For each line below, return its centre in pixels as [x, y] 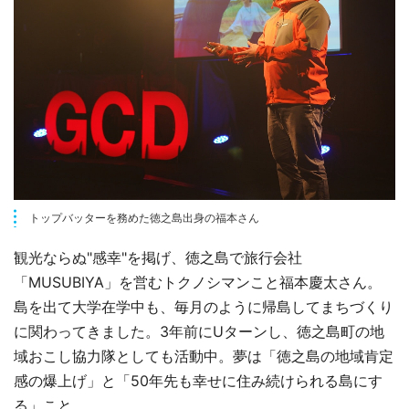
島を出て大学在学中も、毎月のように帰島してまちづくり [204, 306]
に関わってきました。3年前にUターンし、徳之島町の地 [199, 331]
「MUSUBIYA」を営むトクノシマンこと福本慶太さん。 [198, 282]
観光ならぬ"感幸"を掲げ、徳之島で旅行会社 [158, 257]
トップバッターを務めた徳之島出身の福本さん [144, 217]
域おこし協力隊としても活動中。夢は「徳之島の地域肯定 [204, 356]
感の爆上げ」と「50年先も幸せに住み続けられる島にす [198, 380]
